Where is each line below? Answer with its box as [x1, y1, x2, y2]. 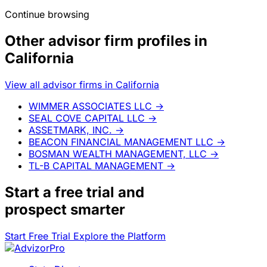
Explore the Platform [73, 229, 166, 242]
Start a [5, 183, 55, 201]
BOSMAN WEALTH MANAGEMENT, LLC [29, 147, 207, 160]
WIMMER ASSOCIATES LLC [29, 100, 152, 112]
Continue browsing [5, 8, 89, 21]
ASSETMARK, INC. [29, 123, 112, 136]
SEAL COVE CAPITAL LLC [29, 111, 145, 124]
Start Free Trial [5, 229, 73, 242]
